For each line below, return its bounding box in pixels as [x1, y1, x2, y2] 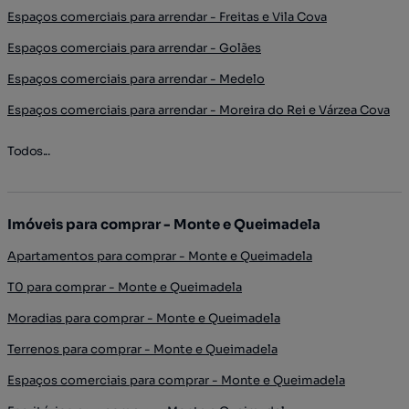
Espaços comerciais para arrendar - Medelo [7, 71, 265, 87]
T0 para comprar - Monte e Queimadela [7, 279, 242, 295]
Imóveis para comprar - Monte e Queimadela [7, 215, 320, 233]
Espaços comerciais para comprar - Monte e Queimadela [7, 372, 345, 388]
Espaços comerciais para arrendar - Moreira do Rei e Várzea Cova [7, 102, 390, 118]
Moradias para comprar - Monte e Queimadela [7, 310, 280, 326]
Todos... [7, 143, 49, 159]
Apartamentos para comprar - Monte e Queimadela [7, 248, 312, 264]
